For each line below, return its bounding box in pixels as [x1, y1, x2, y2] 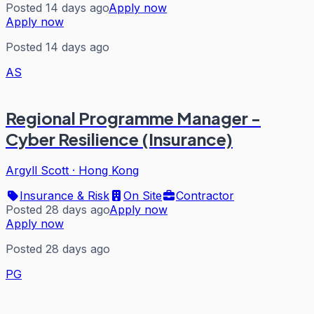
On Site [123, 189, 162, 203]
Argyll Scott [6, 163, 69, 177]
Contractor [176, 189, 234, 203]
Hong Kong [78, 163, 139, 177]
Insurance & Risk [20, 189, 109, 203]
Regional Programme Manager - [6, 107, 261, 129]
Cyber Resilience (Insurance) [6, 128, 233, 150]
